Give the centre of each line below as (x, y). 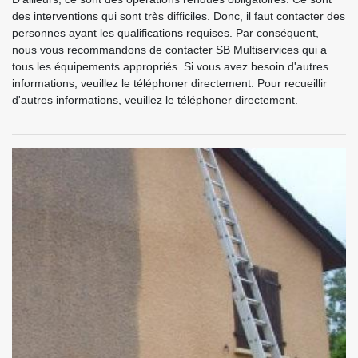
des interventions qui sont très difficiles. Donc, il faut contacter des (179, 16)
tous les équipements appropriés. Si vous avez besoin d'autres (170, 66)
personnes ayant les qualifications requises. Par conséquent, (165, 32)
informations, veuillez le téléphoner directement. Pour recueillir (169, 83)
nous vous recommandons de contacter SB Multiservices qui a (169, 49)
